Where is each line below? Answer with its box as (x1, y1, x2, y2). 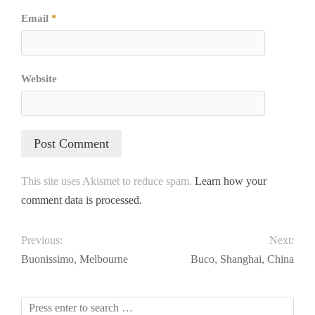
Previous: (21, 234, 63, 247)
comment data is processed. (21, 194, 142, 207)
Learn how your (195, 175, 266, 188)
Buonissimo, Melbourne (21, 253, 128, 266)
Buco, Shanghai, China (191, 253, 294, 266)
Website (21, 73, 57, 85)
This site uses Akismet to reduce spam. (21, 175, 195, 188)
